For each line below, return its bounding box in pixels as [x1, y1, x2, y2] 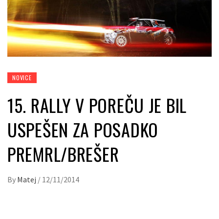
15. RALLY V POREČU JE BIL [7, 92, 187, 118]
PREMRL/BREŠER [7, 141, 119, 167]
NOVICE [12, 73, 32, 82]
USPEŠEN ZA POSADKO [7, 116, 158, 143]
